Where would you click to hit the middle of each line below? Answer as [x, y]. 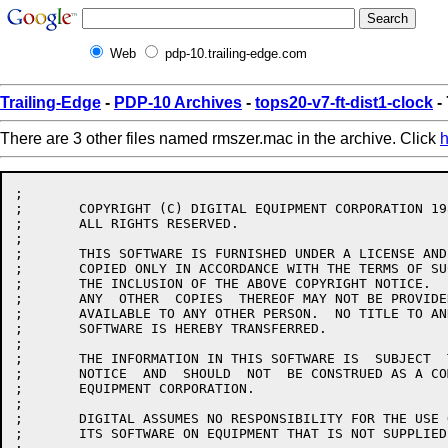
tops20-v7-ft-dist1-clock [344, 102]
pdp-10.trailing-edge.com [236, 53]
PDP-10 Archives [178, 102]
